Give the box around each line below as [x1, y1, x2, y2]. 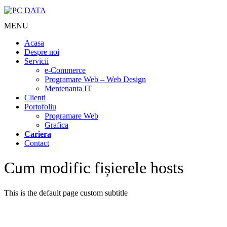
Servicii [24, 57, 49, 65]
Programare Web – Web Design [45, 75, 146, 84]
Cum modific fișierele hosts [4, 159, 183, 177]
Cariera [24, 130, 51, 138]
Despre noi [24, 48, 59, 56]
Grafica [45, 121, 68, 129]
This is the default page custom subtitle [4, 188, 128, 197]
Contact [24, 139, 49, 147]
